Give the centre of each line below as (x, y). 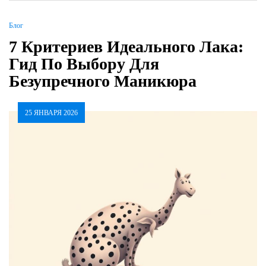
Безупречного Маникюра (103, 81)
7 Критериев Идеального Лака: (126, 47)
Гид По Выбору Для (84, 64)
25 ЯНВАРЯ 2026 (51, 113)
